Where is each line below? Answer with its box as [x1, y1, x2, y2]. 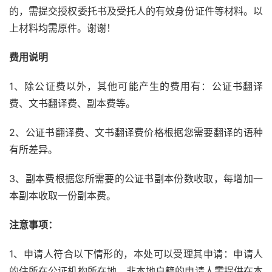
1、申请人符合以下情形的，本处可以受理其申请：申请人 [9, 248, 263, 260]
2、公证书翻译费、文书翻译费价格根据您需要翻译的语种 [9, 126, 263, 139]
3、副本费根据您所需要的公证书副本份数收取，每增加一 [9, 172, 263, 185]
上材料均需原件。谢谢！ [9, 22, 116, 35]
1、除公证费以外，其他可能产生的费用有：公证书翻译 [9, 80, 263, 93]
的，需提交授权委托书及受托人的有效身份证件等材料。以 [9, 5, 263, 18]
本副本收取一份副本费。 [9, 189, 116, 202]
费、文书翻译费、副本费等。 [9, 97, 135, 110]
